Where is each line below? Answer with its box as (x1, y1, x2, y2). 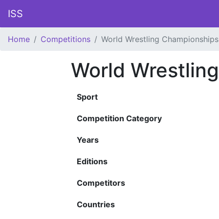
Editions (77, 156, 108, 166)
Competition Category (77, 113, 162, 123)
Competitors (77, 178, 125, 188)
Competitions (41, 34, 90, 44)
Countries (77, 199, 115, 209)
